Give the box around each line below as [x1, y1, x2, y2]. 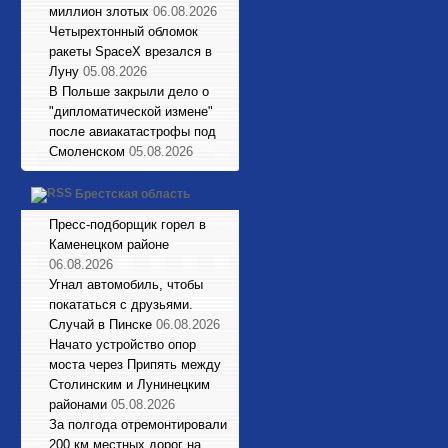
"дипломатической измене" [49, 104, 213, 119]
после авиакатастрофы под [49, 124, 216, 139]
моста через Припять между [49, 357, 221, 372]
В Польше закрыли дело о [49, 84, 209, 99]
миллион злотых [49, 4, 149, 19]
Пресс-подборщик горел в [49, 217, 206, 232]
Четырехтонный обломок [49, 24, 198, 39]
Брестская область [75, 187, 190, 202]
